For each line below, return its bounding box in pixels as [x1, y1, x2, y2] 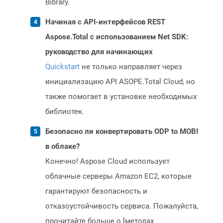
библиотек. [45, 107, 84, 116]
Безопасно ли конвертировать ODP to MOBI [45, 127, 198, 136]
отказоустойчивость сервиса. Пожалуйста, [45, 202, 198, 211]
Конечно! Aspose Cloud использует [45, 157, 170, 166]
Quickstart [45, 62, 80, 72]
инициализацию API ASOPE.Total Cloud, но [45, 77, 195, 87]
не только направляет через [80, 62, 182, 72]
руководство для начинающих [45, 47, 153, 57]
